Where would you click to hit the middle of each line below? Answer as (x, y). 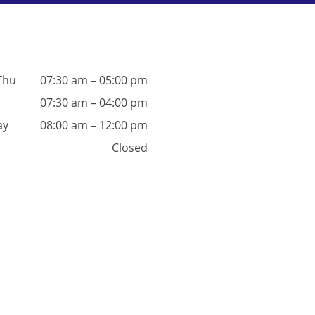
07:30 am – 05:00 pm (94, 80)
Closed (130, 147)
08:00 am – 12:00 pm (94, 125)
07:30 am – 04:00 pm (94, 102)
